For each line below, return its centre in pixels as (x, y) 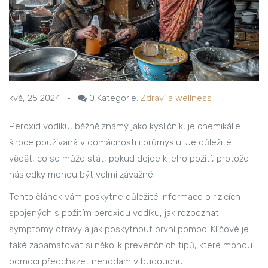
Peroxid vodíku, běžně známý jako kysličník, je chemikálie (125, 127)
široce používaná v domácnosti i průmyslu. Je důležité (120, 143)
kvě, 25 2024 (35, 98)
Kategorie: (118, 98)
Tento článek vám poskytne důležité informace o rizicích (125, 197)
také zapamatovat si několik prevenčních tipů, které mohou (131, 246)
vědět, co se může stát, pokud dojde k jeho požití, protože (129, 159)
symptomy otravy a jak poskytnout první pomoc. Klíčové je (129, 229)
